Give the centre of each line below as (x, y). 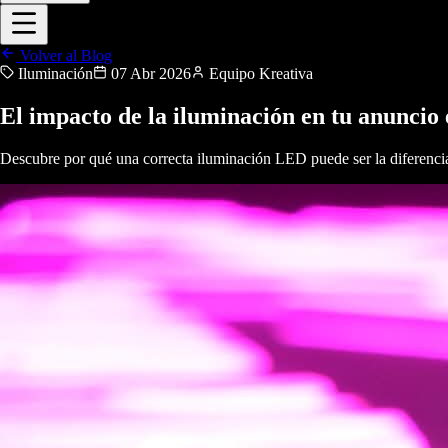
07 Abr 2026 (151, 73)
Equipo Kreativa (261, 73)
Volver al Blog (64, 55)
